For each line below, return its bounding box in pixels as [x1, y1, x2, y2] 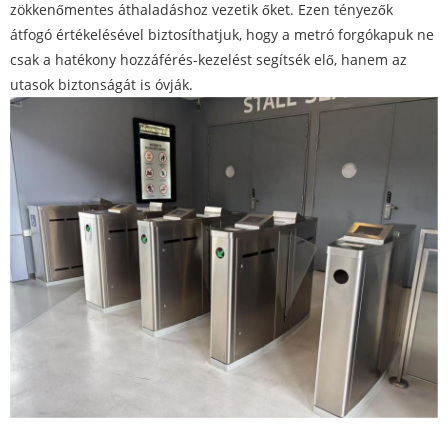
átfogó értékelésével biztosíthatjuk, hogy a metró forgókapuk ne [10, 25, 434, 45]
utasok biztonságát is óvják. [10, 75, 193, 95]
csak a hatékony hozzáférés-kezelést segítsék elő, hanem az [10, 50, 407, 70]
